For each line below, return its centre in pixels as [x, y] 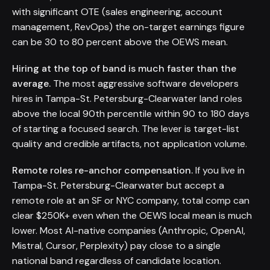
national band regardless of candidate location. [117, 260]
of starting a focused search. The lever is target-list [126, 128]
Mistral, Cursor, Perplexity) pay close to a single [116, 245]
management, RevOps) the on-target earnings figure [128, 27]
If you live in [219, 170]
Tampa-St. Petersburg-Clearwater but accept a [118, 185]
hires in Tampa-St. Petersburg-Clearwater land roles [127, 98]
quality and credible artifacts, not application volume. [130, 143]
